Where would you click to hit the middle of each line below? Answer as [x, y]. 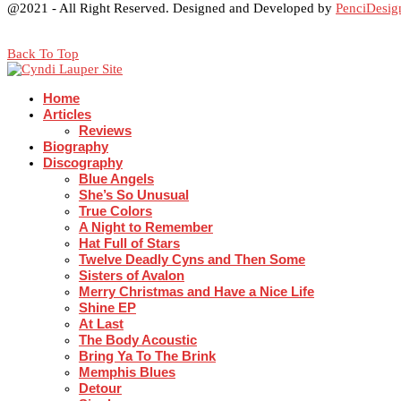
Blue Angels [116, 178]
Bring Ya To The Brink [147, 355]
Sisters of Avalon [132, 275]
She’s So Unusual [134, 194]
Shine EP [107, 307]
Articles [67, 114]
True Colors [115, 210]
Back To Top [43, 53]
